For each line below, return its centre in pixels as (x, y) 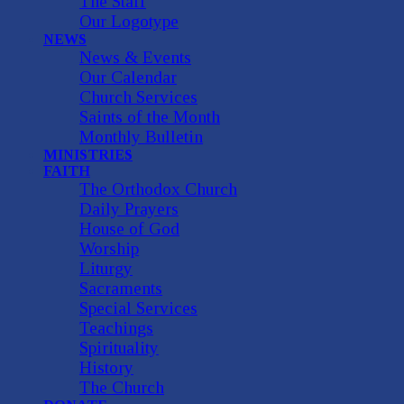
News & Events (135, 57)
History (106, 367)
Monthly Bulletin (141, 136)
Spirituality (119, 347)
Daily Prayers (129, 208)
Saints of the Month (150, 116)
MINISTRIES (88, 154)
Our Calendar (128, 77)
